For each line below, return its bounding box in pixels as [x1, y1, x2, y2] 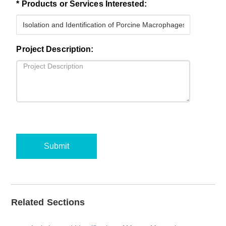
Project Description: [16, 44, 94, 53]
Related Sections [11, 197, 85, 207]
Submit [44, 142, 70, 151]
